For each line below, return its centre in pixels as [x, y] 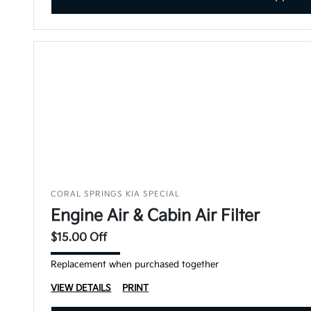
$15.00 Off [79, 238]
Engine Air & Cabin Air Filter [155, 216]
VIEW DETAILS [81, 288]
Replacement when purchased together [135, 264]
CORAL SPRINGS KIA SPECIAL [116, 194]
